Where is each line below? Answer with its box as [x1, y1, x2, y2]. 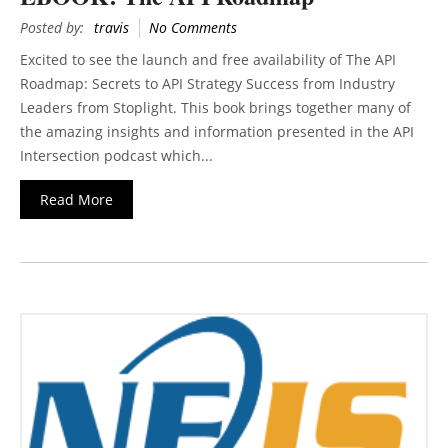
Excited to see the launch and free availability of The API [20, 50, 396, 70]
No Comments [149, 18, 237, 38]
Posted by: [20, 18, 84, 38]
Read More [40, 190, 113, 210]
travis [94, 18, 129, 38]
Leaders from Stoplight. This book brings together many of [20, 98, 411, 118]
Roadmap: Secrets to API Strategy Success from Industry [20, 74, 395, 94]
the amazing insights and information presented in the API [20, 122, 414, 142]
